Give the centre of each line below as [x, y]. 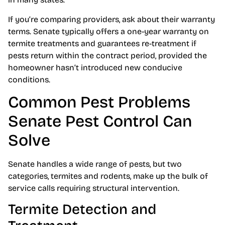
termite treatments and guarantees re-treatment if [102, 43]
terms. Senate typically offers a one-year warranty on [108, 31]
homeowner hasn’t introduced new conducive [95, 67]
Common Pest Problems [99, 102]
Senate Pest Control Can [100, 121]
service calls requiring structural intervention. [94, 188]
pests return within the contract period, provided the [107, 55]
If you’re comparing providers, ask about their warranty [111, 19]
